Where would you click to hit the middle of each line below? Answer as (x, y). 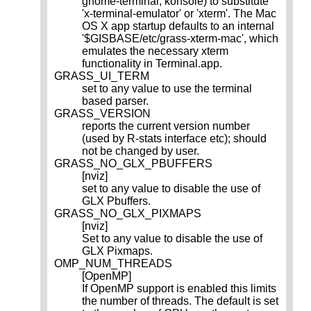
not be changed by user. (141, 151)
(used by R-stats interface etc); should (174, 139)
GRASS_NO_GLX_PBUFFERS (133, 164)
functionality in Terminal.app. (152, 64)
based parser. (115, 101)
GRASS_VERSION (102, 114)
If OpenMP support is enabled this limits (179, 289)
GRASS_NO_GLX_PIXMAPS (128, 214)
